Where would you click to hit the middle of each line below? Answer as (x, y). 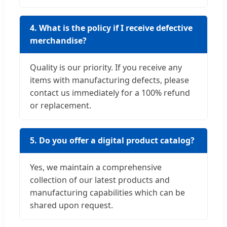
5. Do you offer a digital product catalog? (112, 141)
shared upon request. (71, 205)
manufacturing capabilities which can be (107, 193)
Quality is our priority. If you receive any (106, 68)
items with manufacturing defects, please (109, 80)
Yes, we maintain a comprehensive (96, 167)
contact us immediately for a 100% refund (110, 93)
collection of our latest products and (100, 180)
